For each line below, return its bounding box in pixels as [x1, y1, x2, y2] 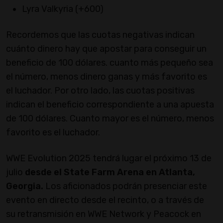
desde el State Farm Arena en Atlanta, [25, 167, 195, 178]
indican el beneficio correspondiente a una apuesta [6, 99, 214, 111]
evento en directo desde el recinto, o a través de [6, 195, 204, 206]
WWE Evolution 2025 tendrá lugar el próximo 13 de [6, 153, 212, 164]
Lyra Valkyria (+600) [22, 3, 104, 15]
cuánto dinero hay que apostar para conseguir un [6, 43, 207, 55]
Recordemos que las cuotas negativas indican [6, 29, 195, 41]
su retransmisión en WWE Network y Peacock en [6, 209, 201, 220]
